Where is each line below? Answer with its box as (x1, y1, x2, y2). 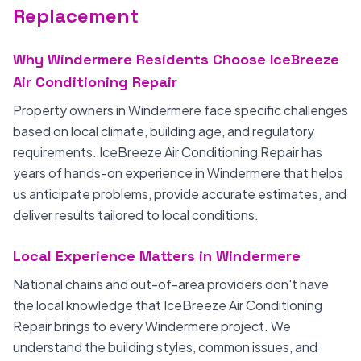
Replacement (13, 3, 139, 28)
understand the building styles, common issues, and (13, 338, 317, 355)
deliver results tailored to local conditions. (13, 206, 259, 223)
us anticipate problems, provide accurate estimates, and (13, 185, 346, 202)
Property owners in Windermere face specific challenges (13, 102, 348, 118)
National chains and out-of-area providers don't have (13, 276, 329, 293)
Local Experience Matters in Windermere (13, 247, 301, 265)
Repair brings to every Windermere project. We (13, 317, 291, 334)
